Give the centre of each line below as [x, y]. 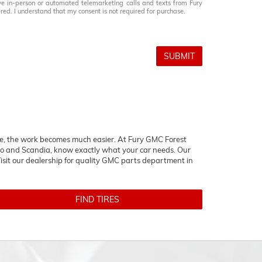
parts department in [156, 160]
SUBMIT [179, 56]
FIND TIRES [97, 199]
